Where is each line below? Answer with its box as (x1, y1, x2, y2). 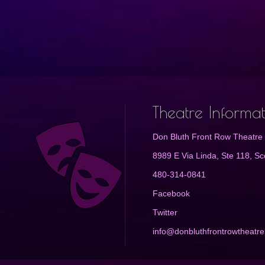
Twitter (153, 208, 178, 217)
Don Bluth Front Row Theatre (153, 132, 263, 141)
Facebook (153, 189, 190, 198)
